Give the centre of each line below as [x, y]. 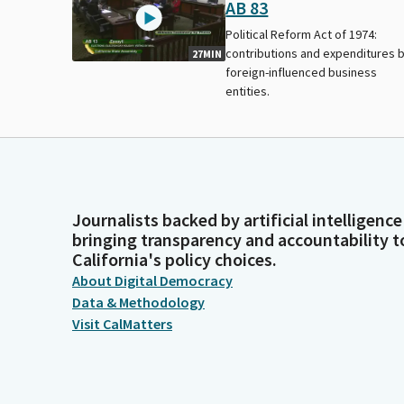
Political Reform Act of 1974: [302, 34]
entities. [248, 91]
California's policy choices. [174, 259]
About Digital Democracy [152, 280]
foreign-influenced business [302, 72]
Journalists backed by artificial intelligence [237, 220]
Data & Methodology [138, 302]
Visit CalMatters [122, 324]
